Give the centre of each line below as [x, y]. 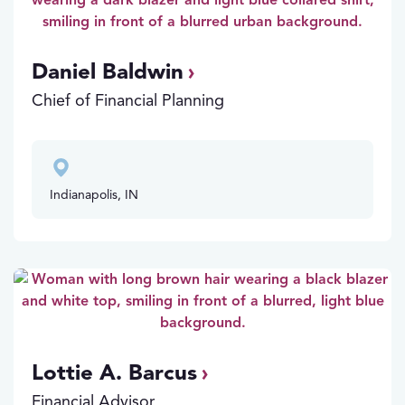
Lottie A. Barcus [114, 372]
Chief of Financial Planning [128, 100]
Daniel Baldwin [108, 71]
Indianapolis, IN [94, 195]
